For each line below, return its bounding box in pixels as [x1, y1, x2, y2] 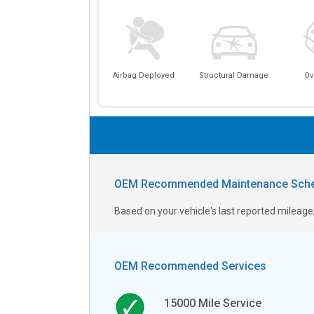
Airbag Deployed [112, 71, 175, 81]
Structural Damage [199, 71, 269, 81]
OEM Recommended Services [114, 259, 266, 273]
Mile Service [195, 296, 261, 310]
